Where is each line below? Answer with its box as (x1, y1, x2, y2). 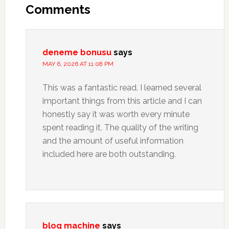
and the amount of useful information (42, 136, 184, 146)
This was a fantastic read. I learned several (42, 83, 201, 93)
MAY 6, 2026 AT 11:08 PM (42, 60, 113, 67)
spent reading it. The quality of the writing (42, 123, 198, 132)
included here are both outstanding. (42, 149, 176, 159)
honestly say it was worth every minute (42, 109, 190, 119)
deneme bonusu (42, 48, 111, 57)
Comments (25, 2, 90, 17)
